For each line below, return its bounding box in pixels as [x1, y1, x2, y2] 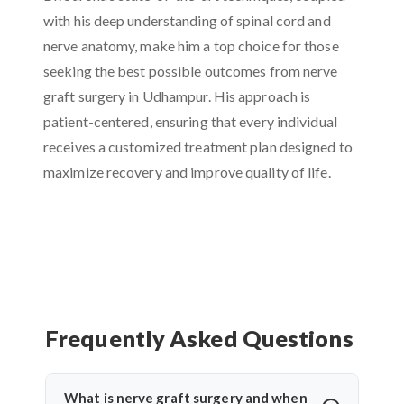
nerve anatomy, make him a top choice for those [43, 36, 339, 54]
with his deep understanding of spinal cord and [43, 11, 331, 29]
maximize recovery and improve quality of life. [43, 162, 331, 180]
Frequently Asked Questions [45, 324, 353, 352]
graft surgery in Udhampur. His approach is [43, 87, 311, 105]
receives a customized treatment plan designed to [43, 137, 353, 155]
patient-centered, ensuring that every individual [43, 112, 337, 130]
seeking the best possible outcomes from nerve [43, 61, 338, 79]
